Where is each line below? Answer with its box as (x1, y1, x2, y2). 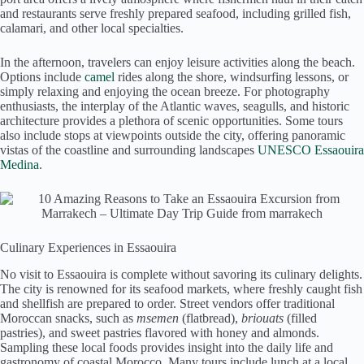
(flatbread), (179, 311, 241, 326)
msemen (136, 311, 179, 326)
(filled (284, 311, 317, 326)
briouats (241, 311, 284, 326)
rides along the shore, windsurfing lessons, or (115, 70, 349, 84)
